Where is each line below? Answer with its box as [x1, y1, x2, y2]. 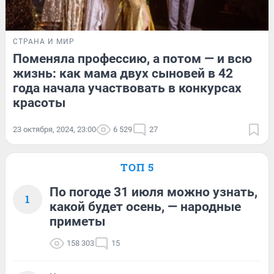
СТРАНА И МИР [13, 37, 75, 46]
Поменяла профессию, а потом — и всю [13, 51, 252, 66]
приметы [50, 213, 105, 229]
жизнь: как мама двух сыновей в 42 [13, 65, 233, 81]
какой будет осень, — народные [50, 199, 241, 214]
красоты [13, 95, 65, 110]
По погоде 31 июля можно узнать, [50, 184, 257, 199]
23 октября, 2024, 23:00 [13, 124, 96, 134]
